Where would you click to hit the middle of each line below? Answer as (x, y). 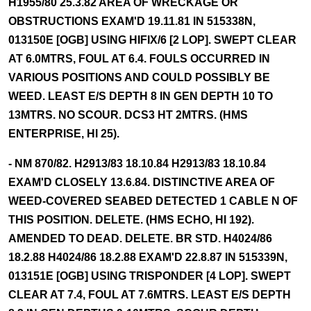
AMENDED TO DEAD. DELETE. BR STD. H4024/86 (140, 238)
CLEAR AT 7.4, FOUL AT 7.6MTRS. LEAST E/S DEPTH (150, 295)
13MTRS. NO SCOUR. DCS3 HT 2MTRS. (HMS (128, 115)
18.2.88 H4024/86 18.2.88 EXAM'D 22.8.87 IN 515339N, (148, 257)
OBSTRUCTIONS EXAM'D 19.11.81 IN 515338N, (132, 21)
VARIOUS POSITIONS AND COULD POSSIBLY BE (139, 77)
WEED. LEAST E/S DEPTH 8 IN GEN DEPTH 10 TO (141, 96)
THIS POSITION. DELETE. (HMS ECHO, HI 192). (131, 220)
